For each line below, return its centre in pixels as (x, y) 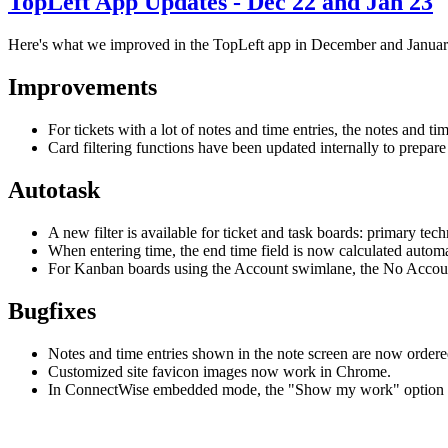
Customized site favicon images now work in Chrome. (219, 371)
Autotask (54, 190)
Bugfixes (52, 310)
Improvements (82, 87)
